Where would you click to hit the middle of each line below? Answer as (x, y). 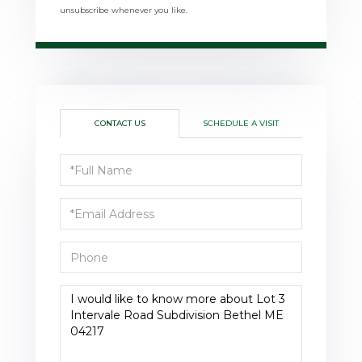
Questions (91, 296)
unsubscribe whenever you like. (124, 11)
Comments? (97, 343)
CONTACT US (120, 124)
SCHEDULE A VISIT (241, 124)
